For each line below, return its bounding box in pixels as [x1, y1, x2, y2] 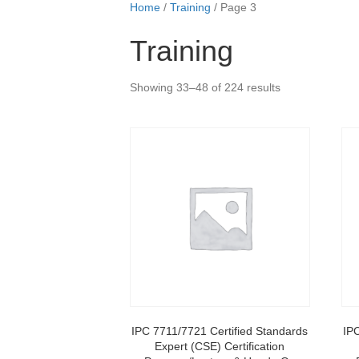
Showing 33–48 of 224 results [130, 80, 280, 94]
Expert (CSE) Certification [155, 340, 285, 353]
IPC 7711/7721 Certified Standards [131, 325, 309, 338]
